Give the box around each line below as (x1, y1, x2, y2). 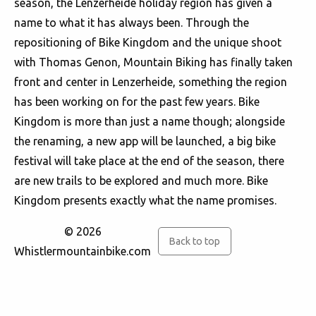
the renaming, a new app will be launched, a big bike (14, 135, 276, 147)
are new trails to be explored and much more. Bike (14, 174, 268, 187)
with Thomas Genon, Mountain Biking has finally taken (14, 56, 293, 68)
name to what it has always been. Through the (14, 16, 249, 29)
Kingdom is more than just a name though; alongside (14, 115, 285, 128)
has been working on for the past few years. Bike (14, 95, 260, 108)
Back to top (169, 236, 221, 247)
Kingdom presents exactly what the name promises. (14, 194, 276, 207)
